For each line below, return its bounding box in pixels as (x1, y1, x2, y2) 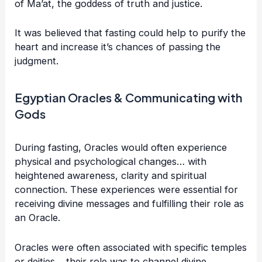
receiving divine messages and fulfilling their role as (15, 198, 244, 210)
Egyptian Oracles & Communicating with (15, 90, 243, 105)
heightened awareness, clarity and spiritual (15, 170, 207, 182)
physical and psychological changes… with (15, 156, 207, 168)
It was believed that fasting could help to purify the (15, 27, 246, 39)
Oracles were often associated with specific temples (15, 241, 247, 253)
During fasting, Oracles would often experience (15, 142, 227, 154)
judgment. (15, 55, 59, 67)
